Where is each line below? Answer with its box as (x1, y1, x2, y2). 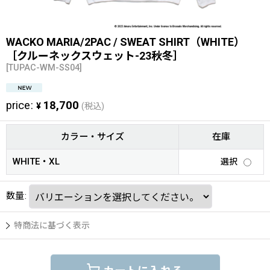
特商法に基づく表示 (14, 221, 90, 230)
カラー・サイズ (61, 131, 124, 142)
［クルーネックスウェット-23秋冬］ (6, 49, 184, 62)
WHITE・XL (13, 156, 60, 167)
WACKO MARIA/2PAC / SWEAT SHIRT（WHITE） (6, 36, 245, 48)
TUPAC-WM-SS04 (8, 63, 80, 73)
